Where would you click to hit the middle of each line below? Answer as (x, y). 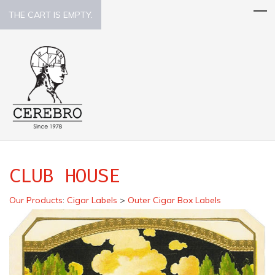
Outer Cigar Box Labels (174, 200)
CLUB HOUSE (65, 175)
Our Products (36, 200)
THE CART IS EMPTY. (51, 15)
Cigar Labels (92, 200)
